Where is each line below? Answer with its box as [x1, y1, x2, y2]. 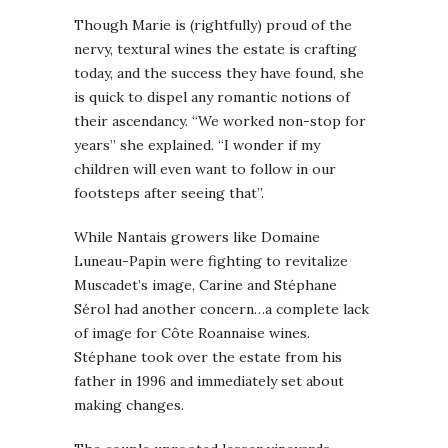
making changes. [74, 396, 184, 415]
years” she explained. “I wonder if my [74, 136, 320, 155]
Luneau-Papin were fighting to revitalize [74, 252, 348, 271]
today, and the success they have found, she [74, 64, 364, 83]
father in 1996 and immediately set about [74, 372, 344, 391]
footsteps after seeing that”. [74, 184, 264, 203]
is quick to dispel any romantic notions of [74, 88, 350, 107]
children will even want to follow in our [74, 160, 336, 179]
